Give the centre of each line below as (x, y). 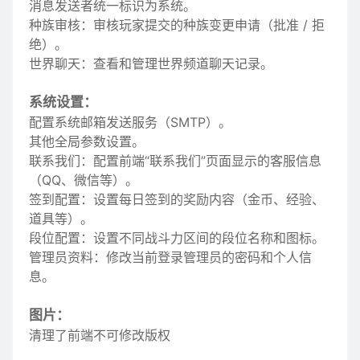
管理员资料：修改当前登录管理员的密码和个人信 (170, 257)
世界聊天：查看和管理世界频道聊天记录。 (151, 63)
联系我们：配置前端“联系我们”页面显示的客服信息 (175, 161)
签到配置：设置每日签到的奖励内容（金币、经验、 (177, 199)
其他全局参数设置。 (87, 141)
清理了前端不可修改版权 (100, 335)
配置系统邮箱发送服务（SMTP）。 (130, 122)
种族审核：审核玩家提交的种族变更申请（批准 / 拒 (177, 25)
